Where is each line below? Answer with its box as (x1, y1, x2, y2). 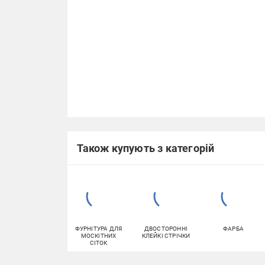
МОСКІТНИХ (80, 232, 117, 239)
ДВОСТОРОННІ (144, 225, 188, 232)
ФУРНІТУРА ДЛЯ (75, 225, 122, 232)
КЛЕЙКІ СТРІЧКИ (141, 232, 190, 239)
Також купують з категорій (76, 141, 215, 154)
